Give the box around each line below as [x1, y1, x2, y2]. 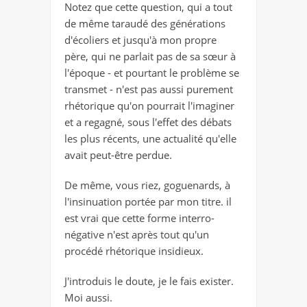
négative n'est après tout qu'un [64, 228, 209, 242]
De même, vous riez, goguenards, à [64, 178, 230, 193]
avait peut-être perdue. [64, 148, 172, 162]
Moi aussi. [64, 291, 112, 305]
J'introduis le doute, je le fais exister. [64, 274, 234, 288]
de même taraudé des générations [64, 16, 225, 31]
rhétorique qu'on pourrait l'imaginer [64, 99, 234, 113]
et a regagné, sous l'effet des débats [64, 115, 232, 130]
